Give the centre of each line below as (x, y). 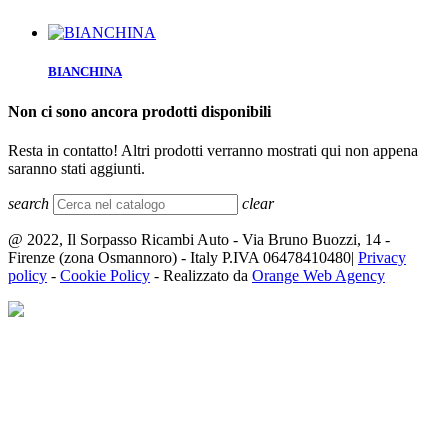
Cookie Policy (105, 275)
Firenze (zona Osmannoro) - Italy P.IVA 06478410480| (183, 257)
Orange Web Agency (318, 275)
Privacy (382, 257)
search (28, 203)
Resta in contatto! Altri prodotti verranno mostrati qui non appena (213, 150)
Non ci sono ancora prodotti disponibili (139, 111)
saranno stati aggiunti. (76, 168)
